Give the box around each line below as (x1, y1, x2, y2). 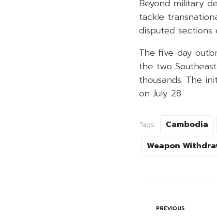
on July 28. (139, 87, 183, 101)
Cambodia (166, 119, 208, 131)
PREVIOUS (156, 204, 185, 213)
